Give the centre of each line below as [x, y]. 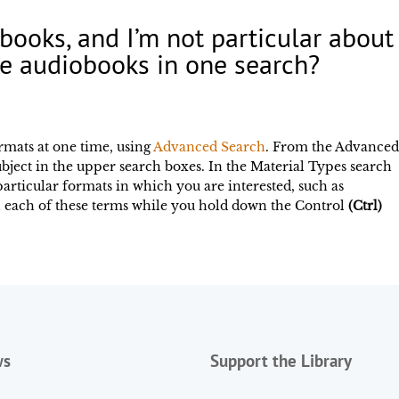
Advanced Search [210, 147]
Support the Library [281, 360]
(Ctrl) [366, 206]
